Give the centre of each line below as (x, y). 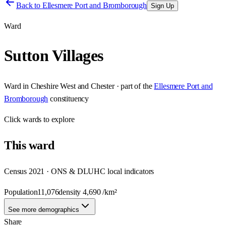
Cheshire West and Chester (72, 86)
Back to (29, 5)
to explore (58, 119)
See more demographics (44, 209)
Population (21, 192)
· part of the (133, 86)
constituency (70, 98)
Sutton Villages (54, 56)
